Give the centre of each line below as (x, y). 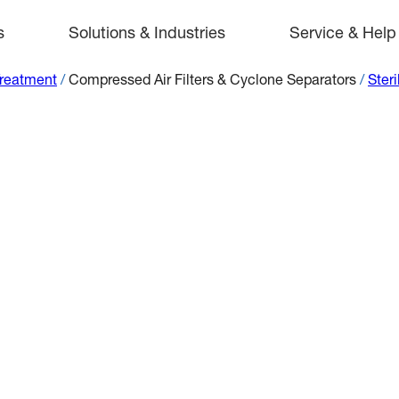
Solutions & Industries (147, 35)
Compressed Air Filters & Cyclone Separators (212, 82)
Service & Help (343, 35)
